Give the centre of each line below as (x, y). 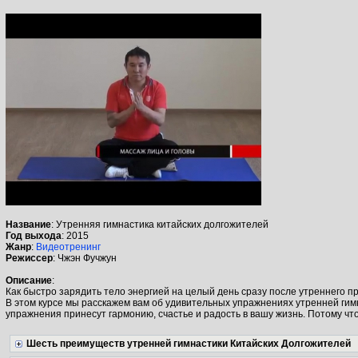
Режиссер (29, 258)
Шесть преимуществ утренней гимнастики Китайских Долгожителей (189, 344)
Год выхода (34, 236)
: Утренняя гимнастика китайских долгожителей (160, 225)
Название (28, 225)
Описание (29, 280)
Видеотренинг (68, 247)
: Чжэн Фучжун (85, 258)
